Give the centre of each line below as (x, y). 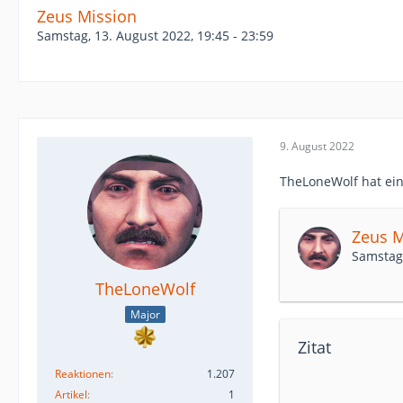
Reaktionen (83, 373)
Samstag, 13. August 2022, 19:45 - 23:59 (155, 36)
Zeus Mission (87, 16)
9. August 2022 (317, 146)
